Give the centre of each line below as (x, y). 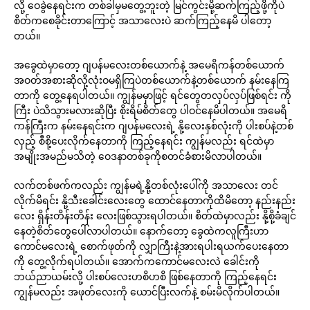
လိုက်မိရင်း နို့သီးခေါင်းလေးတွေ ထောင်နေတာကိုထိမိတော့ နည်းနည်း (155, 200)
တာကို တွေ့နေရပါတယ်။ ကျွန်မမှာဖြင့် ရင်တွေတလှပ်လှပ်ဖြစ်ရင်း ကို (153, 95)
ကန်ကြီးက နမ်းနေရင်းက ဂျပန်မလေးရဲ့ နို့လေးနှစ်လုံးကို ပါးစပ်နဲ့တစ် (154, 126)
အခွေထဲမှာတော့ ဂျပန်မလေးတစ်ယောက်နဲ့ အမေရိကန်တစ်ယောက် (149, 65)
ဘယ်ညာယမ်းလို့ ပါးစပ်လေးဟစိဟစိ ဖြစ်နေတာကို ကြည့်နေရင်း (145, 276)
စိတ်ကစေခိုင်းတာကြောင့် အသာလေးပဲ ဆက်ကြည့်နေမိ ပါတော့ (143, 20)
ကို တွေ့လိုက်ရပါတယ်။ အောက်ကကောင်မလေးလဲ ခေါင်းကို (137, 261)
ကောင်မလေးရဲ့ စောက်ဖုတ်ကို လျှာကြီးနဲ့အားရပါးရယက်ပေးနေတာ (151, 246)
